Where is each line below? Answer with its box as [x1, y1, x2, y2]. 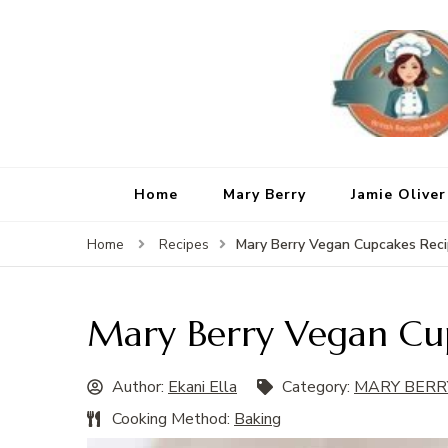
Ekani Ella [168, 376, 237, 399]
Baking [234, 408, 281, 431]
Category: [282, 376, 354, 399]
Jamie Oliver [350, 185, 446, 205]
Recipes [159, 235, 209, 255]
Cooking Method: [112, 408, 234, 431]
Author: [112, 376, 168, 399]
